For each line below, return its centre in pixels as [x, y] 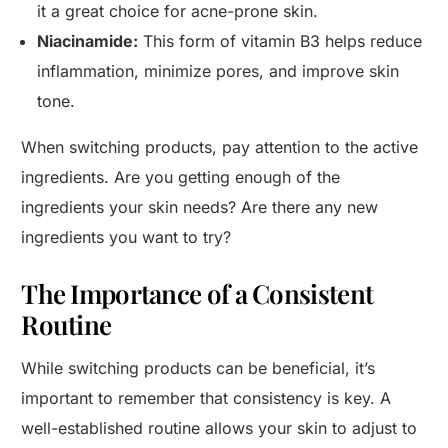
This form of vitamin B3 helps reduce [280, 41]
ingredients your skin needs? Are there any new [200, 207]
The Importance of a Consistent [197, 294]
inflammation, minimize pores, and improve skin [218, 71]
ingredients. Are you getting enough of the [181, 177]
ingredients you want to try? [126, 237]
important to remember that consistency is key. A [206, 398]
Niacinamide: [88, 41]
